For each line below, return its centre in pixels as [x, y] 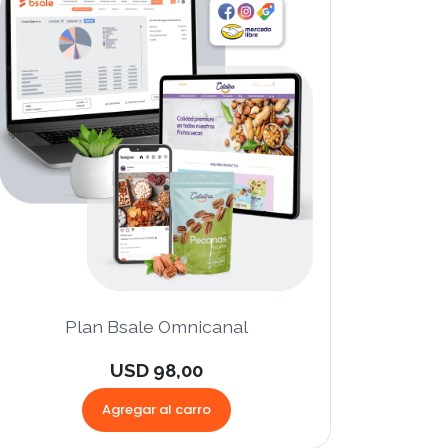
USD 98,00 [156, 370]
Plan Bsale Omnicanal [156, 327]
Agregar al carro [156, 410]
